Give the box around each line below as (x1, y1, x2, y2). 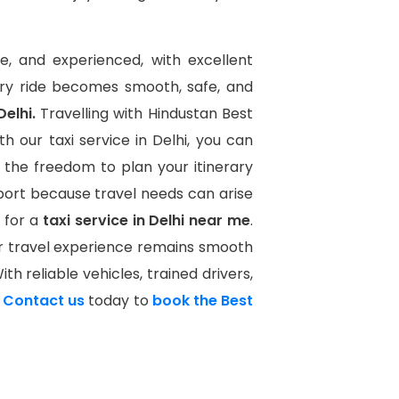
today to (85, 290, 149, 311)
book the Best (148, 290, 254, 311)
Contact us (3, 290, 85, 311)
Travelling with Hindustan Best (40, 103, 254, 124)
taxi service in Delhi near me (38, 210, 251, 231)
